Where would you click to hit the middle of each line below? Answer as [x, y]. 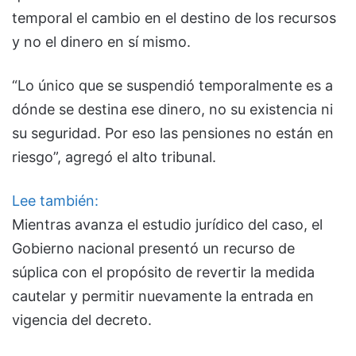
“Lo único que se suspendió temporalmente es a [172, 85]
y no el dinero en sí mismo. [101, 41]
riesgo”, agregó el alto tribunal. [114, 157]
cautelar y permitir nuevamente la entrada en [163, 296]
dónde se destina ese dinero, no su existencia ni [172, 109]
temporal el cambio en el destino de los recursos [174, 17]
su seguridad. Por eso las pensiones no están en [173, 133]
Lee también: [55, 200]
